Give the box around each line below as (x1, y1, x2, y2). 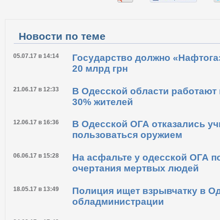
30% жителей (72, 96, 133, 107)
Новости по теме (19, 30, 106, 42)
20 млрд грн (72, 63, 128, 74)
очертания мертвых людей (72, 163, 199, 174)
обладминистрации (72, 196, 164, 207)
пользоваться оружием (72, 130, 182, 140)
